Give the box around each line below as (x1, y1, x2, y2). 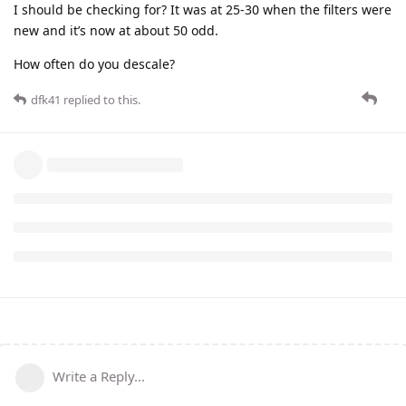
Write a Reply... (53, 366, 145, 385)
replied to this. (61, 91, 140, 108)
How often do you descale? (14, 54, 175, 72)
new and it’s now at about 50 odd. (14, 21, 218, 39)
